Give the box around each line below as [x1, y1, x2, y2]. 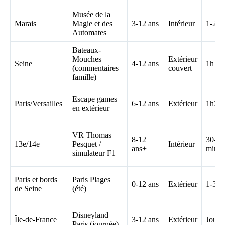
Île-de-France [15, 215, 57, 224]
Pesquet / [72, 139, 101, 148]
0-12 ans [132, 179, 159, 188]
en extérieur [72, 103, 109, 113]
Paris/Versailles [15, 99, 62, 108]
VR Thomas [72, 130, 111, 139]
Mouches [72, 54, 101, 63]
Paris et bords [15, 175, 57, 184]
